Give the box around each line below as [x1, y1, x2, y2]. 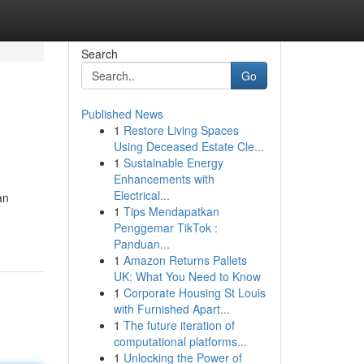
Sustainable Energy [123, 154, 223, 171]
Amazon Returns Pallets [123, 252, 247, 268]
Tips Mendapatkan [123, 203, 219, 219]
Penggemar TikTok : [113, 219, 218, 236]
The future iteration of [123, 317, 235, 333]
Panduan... [113, 236, 170, 252]
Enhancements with [113, 171, 214, 187]
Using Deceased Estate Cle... [113, 138, 264, 154]
